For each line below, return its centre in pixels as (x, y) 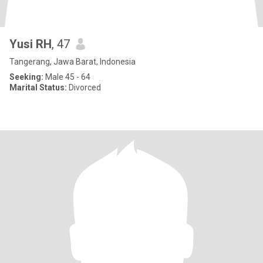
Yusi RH (31, 44)
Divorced (84, 87)
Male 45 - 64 (67, 77)
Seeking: (26, 77)
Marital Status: (38, 87)
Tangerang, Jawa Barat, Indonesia (73, 62)
